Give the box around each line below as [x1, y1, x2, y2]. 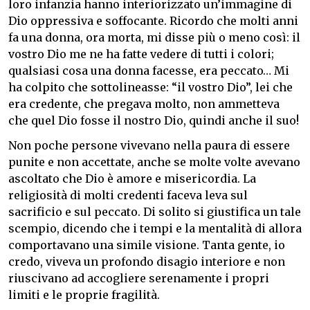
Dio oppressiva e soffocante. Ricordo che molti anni [8, 13, 298, 28]
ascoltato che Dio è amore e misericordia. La [8, 171, 256, 185]
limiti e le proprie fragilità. [8, 287, 160, 302]
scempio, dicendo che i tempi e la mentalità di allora [8, 221, 302, 235]
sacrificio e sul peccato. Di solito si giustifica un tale [8, 204, 301, 219]
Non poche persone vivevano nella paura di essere [8, 138, 290, 152]
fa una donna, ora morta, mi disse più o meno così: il [8, 30, 300, 44]
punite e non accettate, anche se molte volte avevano [8, 154, 300, 169]
